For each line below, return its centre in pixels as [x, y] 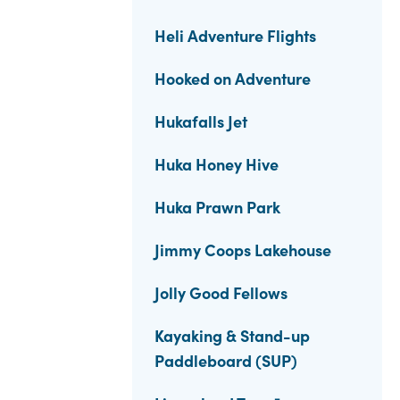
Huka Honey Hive [217, 164]
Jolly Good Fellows [221, 292]
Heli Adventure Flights [235, 35]
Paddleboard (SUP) [226, 360]
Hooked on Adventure [233, 78]
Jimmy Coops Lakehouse [243, 250]
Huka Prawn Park [217, 207]
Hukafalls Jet [201, 121]
